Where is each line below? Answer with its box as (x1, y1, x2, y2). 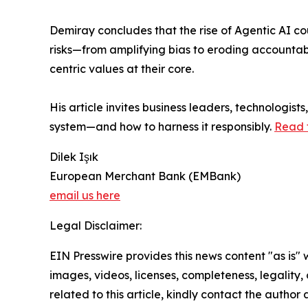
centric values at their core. (49, 61, 194, 76)
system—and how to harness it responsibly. (49, 119, 274, 133)
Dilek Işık (49, 149, 98, 164)
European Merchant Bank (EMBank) (49, 168, 241, 183)
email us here (49, 188, 120, 202)
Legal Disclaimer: (49, 218, 142, 232)
